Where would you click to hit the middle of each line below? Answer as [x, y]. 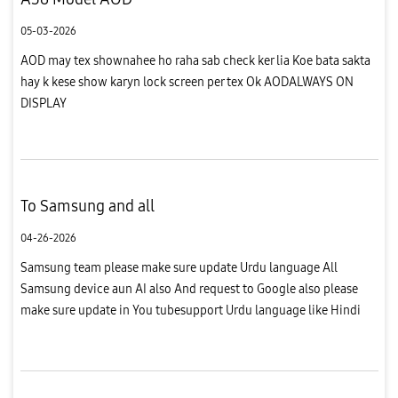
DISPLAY [43, 103]
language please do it [78, 331]
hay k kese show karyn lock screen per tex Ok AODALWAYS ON [187, 82]
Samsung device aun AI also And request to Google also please [189, 289]
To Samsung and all [87, 206]
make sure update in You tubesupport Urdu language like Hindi [190, 310]
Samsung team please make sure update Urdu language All [179, 267]
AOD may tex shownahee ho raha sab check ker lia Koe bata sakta [195, 60]
